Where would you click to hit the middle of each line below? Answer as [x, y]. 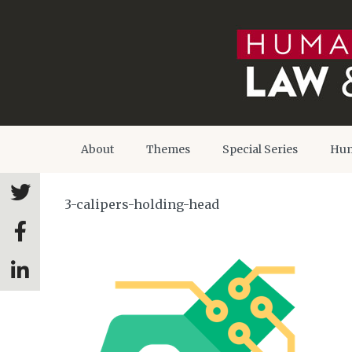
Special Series [260, 149]
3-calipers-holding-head [142, 204]
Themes [168, 149]
